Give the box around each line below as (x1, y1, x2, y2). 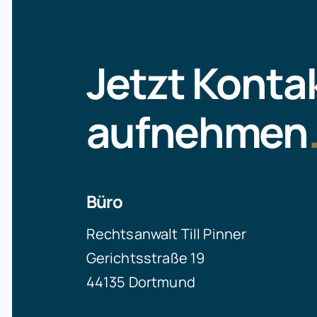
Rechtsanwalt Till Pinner (86, 224, 247, 244)
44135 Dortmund (86, 272, 195, 292)
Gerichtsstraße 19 (86, 248, 205, 268)
